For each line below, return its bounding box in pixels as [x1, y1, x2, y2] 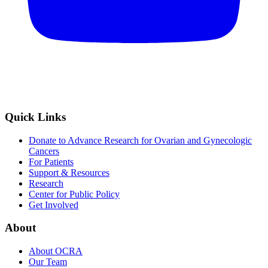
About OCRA [29, 246, 83, 257]
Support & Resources [29, 167, 109, 178]
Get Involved [29, 199, 78, 210]
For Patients [29, 156, 74, 167]
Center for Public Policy [29, 188, 120, 199]
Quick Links [5, 110, 66, 123]
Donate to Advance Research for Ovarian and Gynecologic [29, 135, 252, 145]
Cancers [29, 145, 59, 156]
